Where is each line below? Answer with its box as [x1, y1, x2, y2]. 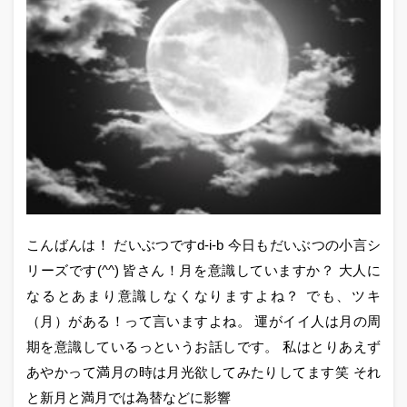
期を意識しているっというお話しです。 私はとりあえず [26, 338, 381, 354]
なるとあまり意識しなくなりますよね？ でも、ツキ [26, 287, 381, 303]
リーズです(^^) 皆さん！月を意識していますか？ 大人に [26, 262, 381, 278]
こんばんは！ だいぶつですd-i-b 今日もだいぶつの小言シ [26, 236, 381, 253]
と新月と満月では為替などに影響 [26, 389, 231, 405]
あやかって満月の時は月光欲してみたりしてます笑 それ [26, 363, 381, 380]
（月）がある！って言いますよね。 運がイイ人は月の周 [26, 313, 381, 329]
